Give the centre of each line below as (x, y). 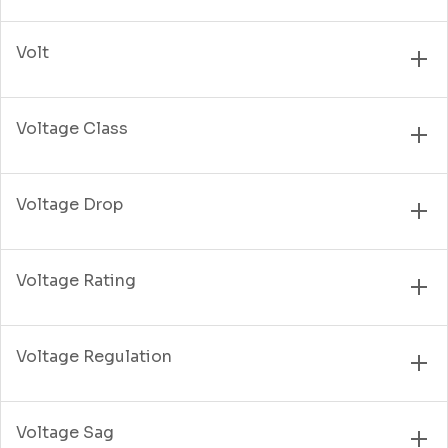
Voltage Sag (65, 432)
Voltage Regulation (94, 356)
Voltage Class (72, 128)
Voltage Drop (69, 204)
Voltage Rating (76, 280)
